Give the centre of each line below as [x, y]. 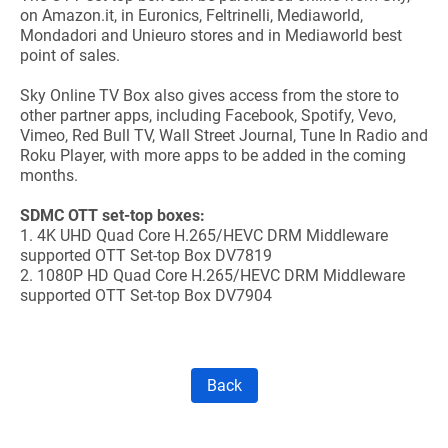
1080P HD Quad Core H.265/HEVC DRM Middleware [219, 275]
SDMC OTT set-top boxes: [112, 215]
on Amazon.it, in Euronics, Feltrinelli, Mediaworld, [191, 15]
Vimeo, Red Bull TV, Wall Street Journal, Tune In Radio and [224, 135]
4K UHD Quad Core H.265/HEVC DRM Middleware [212, 235]
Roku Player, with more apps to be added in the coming [213, 155]
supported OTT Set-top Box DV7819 [146, 255]
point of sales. [70, 55]
